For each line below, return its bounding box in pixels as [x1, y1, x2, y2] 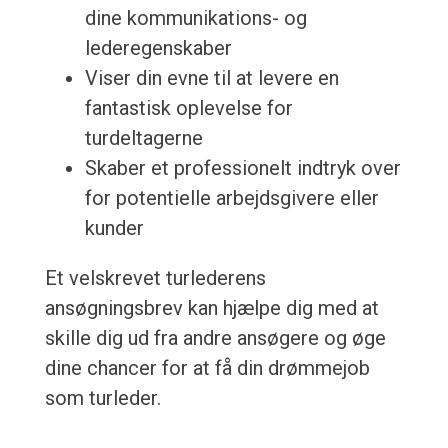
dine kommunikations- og [84, 6, 307, 31]
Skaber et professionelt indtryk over [84, 156, 401, 181]
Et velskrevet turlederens [44, 266, 266, 291]
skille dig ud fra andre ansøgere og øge [44, 326, 386, 351]
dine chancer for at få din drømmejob [44, 356, 370, 381]
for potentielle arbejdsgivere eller [84, 186, 379, 211]
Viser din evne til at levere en [84, 66, 339, 91]
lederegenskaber [84, 36, 232, 61]
